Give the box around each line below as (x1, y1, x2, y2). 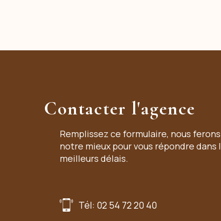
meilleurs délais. (60, 152, 128, 165)
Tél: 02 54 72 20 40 (78, 198, 157, 212)
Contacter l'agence (44, 98, 196, 120)
